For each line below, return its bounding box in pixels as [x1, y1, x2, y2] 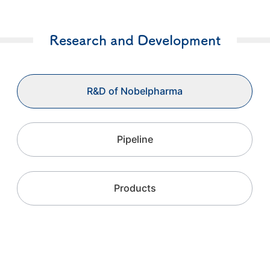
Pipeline [116, 133, 153, 146]
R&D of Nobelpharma [87, 84, 183, 97]
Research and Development [49, 33, 221, 47]
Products [113, 182, 156, 195]
